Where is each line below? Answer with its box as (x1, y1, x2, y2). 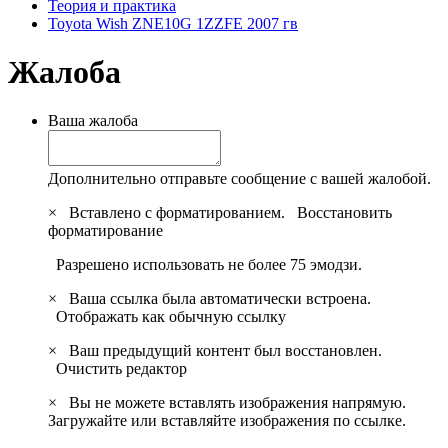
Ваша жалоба (48, 112, 138, 130)
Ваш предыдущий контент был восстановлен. (61, 342, 382, 360)
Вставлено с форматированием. (61, 204, 297, 222)
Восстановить (297, 204, 392, 222)
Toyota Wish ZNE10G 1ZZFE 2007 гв (48, 14, 298, 32)
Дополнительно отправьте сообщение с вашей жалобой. (48, 170, 431, 188)
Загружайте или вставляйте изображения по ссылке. (48, 412, 406, 430)
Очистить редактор (56, 360, 187, 378)
